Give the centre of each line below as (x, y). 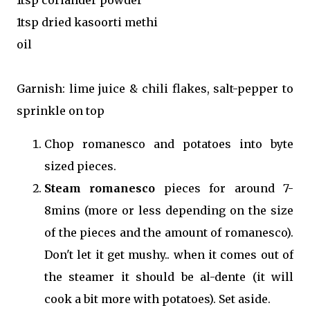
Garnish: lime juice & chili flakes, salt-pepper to (155, 88)
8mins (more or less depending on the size (169, 210)
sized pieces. (80, 166)
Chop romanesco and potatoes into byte (169, 144)
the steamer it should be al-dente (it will (169, 276)
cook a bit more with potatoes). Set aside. (157, 299)
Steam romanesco (100, 188)
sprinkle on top (61, 110)
